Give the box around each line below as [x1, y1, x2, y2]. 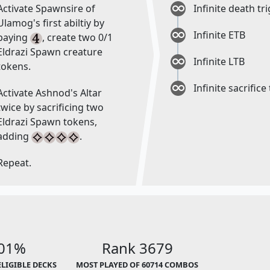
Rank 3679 [101, 238, 173, 259]
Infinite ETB [193, 28, 246, 42]
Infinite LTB [193, 55, 245, 69]
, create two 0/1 [42, 31, 113, 45]
